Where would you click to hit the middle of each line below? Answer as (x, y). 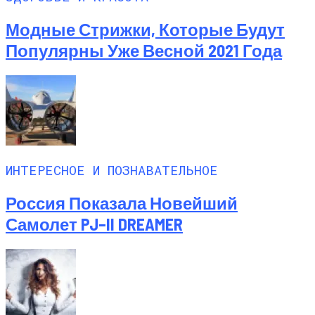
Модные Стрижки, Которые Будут (145, 29)
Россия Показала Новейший (122, 203)
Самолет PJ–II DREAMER (94, 224)
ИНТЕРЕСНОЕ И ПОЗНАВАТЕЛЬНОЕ (112, 170)
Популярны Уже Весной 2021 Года (144, 50)
